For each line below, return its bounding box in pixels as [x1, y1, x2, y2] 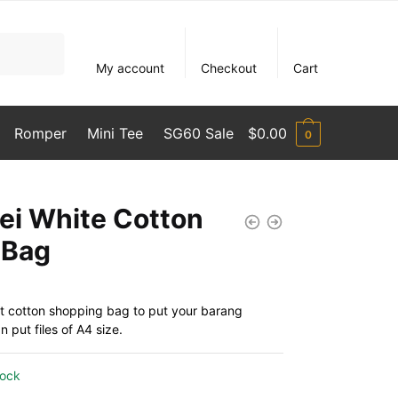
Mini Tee [86, 124, 143, 142]
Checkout [201, 60, 258, 76]
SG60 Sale [163, 124, 235, 142]
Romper [13, 124, 67, 142]
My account [96, 60, 165, 76]
